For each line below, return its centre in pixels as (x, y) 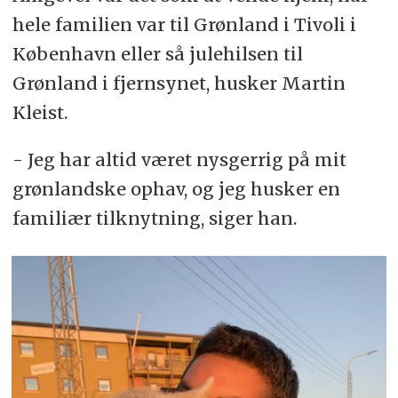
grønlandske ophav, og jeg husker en (176, 188)
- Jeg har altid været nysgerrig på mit (179, 159)
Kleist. (40, 112)
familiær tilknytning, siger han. (154, 218)
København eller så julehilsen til (157, 53)
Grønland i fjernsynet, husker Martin (179, 83)
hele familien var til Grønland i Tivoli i (184, 24)
